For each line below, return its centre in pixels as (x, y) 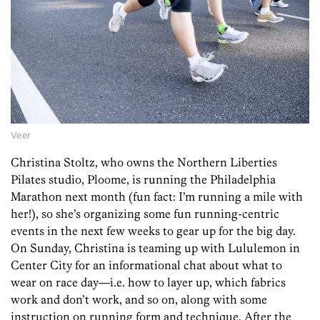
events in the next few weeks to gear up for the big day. (153, 231)
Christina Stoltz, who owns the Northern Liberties (144, 162)
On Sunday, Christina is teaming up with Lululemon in (155, 248)
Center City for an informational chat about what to (146, 265)
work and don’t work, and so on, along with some (139, 300)
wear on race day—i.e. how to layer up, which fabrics (148, 282)
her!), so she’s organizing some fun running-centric (145, 214)
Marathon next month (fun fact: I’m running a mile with (157, 197)
